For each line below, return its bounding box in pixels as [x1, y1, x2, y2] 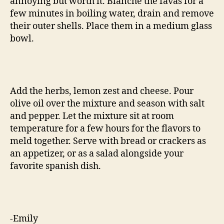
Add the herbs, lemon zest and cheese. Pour [10, 85, 193, 97]
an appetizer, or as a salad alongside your [10, 147, 183, 159]
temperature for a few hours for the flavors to [10, 122, 200, 134]
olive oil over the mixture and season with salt [10, 97, 204, 109]
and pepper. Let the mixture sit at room [10, 110, 174, 122]
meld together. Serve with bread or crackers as [10, 135, 206, 147]
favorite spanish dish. [10, 160, 101, 172]
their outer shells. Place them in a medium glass [10, 20, 212, 32]
